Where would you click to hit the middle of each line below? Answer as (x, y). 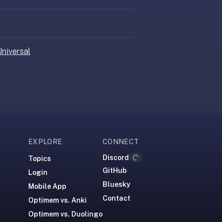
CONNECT (121, 142)
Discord (116, 158)
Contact (116, 198)
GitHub (115, 170)
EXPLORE (45, 142)
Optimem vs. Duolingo (65, 214)
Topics (40, 159)
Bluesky (116, 184)
